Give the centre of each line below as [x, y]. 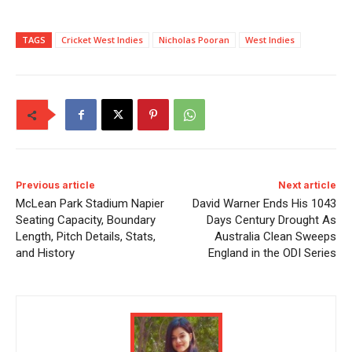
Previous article [55, 185]
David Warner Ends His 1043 [264, 204]
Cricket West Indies [102, 40]
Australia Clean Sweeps [275, 237]
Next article [307, 185]
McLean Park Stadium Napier [90, 204]
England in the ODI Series [272, 253]
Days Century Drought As [271, 220]
